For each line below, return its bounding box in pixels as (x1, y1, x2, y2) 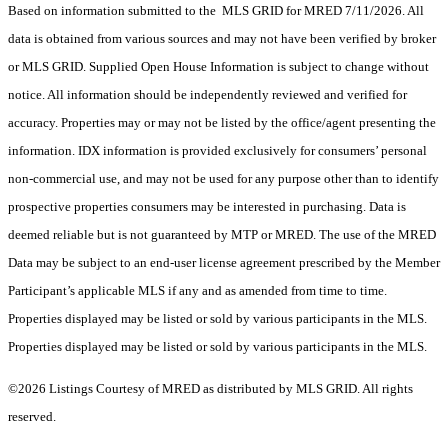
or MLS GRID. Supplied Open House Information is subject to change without (8, 59, 429, 75)
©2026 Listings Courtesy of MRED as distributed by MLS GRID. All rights (8, 381, 413, 397)
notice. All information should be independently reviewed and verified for (8, 87, 407, 103)
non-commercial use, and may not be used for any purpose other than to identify (8, 171, 439, 187)
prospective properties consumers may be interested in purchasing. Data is (8, 199, 406, 215)
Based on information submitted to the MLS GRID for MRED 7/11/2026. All (8, 3, 424, 19)
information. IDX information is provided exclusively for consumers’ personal (8, 143, 427, 159)
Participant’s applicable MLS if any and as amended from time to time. (8, 283, 387, 299)
